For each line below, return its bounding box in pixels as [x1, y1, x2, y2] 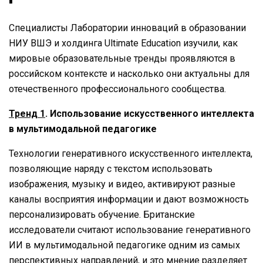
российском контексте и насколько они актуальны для [9, 68, 249, 79]
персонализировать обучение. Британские [9, 208, 195, 220]
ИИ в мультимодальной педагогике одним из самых [9, 239, 240, 251]
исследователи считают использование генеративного [9, 224, 251, 235]
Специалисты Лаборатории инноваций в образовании [9, 22, 246, 33]
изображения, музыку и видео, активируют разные [9, 178, 235, 190]
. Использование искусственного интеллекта [45, 107, 254, 119]
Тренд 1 [9, 107, 45, 119]
